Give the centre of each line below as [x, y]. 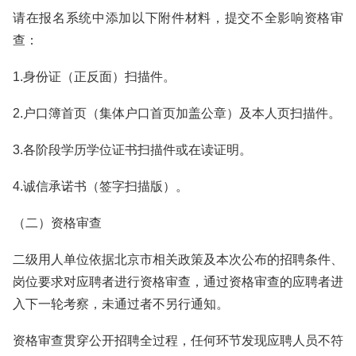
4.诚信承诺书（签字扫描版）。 [101, 186]
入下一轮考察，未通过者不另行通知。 [121, 304]
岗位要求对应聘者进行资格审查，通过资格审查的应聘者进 [178, 282]
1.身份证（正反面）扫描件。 [94, 77]
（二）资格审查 [57, 223]
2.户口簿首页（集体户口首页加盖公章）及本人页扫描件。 [177, 113]
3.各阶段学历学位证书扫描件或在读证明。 [132, 150]
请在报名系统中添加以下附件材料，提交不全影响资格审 [178, 18]
